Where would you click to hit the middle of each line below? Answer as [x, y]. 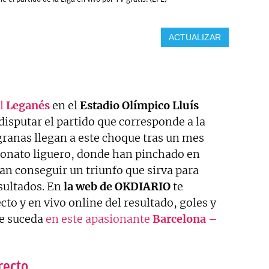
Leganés [28, 105]
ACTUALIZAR [195, 37]
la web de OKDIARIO [117, 186]
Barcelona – [185, 219]
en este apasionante [98, 219]
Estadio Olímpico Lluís [139, 105]
